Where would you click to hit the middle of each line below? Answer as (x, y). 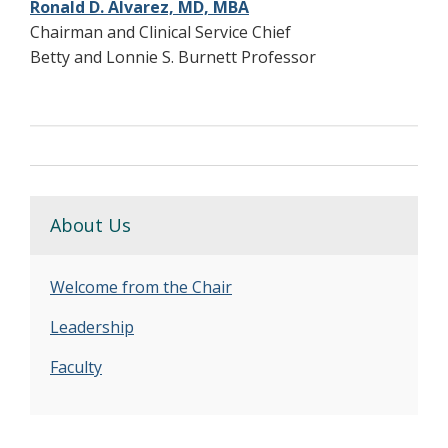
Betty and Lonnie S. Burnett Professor (173, 56)
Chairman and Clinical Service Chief (160, 31)
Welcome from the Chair (141, 286)
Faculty (76, 366)
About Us (90, 224)
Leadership (92, 326)
